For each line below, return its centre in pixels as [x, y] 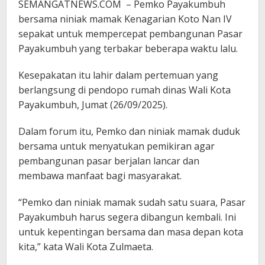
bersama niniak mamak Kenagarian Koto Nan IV [125, 19]
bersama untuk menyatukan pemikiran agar [117, 146]
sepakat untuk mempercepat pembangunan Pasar [130, 34]
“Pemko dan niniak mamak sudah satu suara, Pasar [132, 203]
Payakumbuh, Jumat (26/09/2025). [93, 105]
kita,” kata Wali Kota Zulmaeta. [86, 247]
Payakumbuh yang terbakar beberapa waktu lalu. [128, 49]
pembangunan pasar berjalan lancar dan [109, 161]
